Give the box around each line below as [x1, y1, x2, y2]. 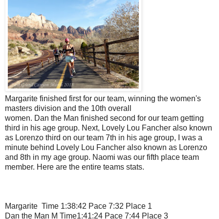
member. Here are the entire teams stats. [5, 163, 144, 172]
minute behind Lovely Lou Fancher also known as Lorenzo [5, 143, 207, 152]
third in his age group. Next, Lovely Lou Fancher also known [5, 124, 212, 132]
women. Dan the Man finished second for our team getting [5, 114, 204, 123]
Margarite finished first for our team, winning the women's [5, 94, 201, 103]
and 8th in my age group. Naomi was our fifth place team [5, 153, 199, 162]
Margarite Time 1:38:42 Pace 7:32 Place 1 [5, 202, 152, 211]
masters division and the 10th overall [5, 104, 131, 113]
